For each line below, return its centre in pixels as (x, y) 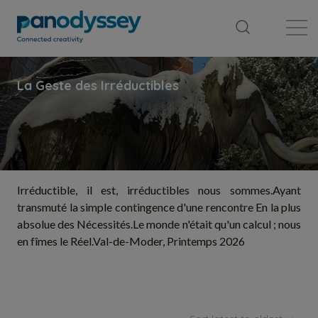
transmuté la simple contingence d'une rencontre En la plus (159, 207)
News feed (158, 6)
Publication (276, 6)
